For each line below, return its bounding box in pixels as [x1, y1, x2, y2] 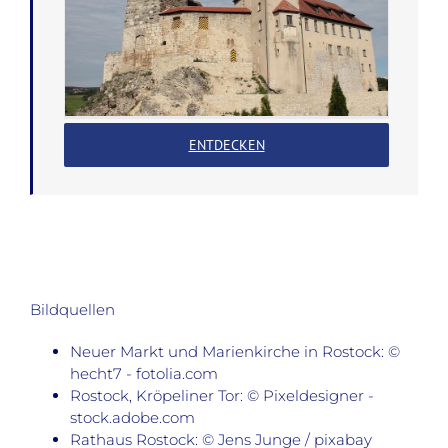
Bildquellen [30, 300, 115, 320]
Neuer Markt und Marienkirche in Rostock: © [70, 342, 400, 362]
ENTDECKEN [188, 136, 265, 155]
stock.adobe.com [70, 408, 195, 428]
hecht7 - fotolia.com [70, 364, 218, 384]
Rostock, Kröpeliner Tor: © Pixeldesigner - [70, 386, 374, 406]
